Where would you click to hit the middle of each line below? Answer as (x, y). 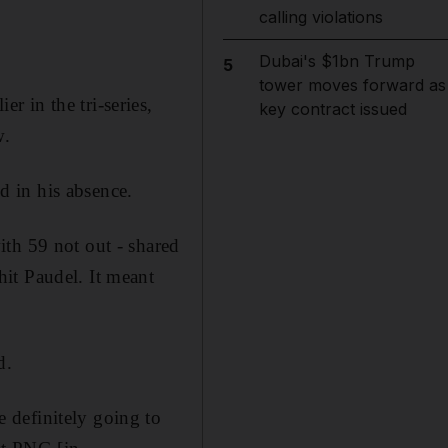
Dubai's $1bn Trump (336, 61)
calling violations (320, 17)
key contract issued (332, 109)
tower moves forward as (352, 85)
